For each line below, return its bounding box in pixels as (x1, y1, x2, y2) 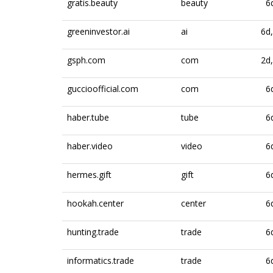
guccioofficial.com (67, 83, 138, 94)
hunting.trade (67, 226, 119, 238)
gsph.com (67, 54, 105, 66)
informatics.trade (67, 255, 134, 266)
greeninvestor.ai (67, 26, 130, 37)
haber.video (67, 140, 113, 152)
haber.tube (67, 112, 109, 123)
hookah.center (67, 197, 124, 209)
